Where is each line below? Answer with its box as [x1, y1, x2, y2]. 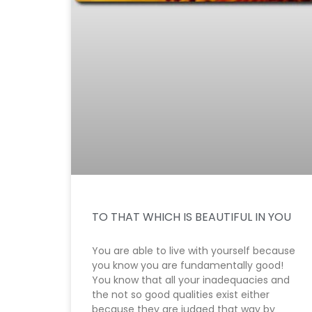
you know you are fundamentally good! [92, 258, 283, 272]
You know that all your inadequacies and [92, 272, 290, 287]
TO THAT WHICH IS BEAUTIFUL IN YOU [92, 208, 291, 225]
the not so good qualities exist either [92, 287, 270, 302]
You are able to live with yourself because [92, 243, 295, 258]
